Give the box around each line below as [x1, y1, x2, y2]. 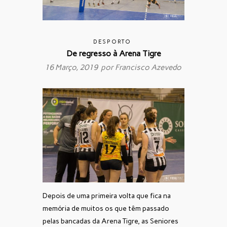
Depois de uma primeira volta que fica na [43, 192, 171, 201]
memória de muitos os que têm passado [43, 204, 169, 213]
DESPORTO [93, 38, 131, 45]
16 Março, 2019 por [44, 62, 115, 72]
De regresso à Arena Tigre [66, 48, 161, 58]
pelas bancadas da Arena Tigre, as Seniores [43, 217, 178, 226]
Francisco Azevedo [115, 62, 181, 72]
